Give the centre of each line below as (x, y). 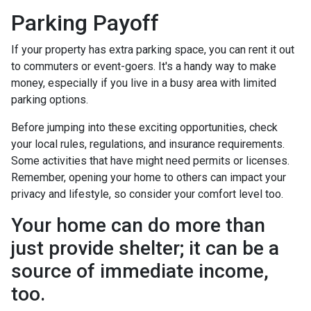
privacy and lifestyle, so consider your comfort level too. (147, 194)
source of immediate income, (140, 271)
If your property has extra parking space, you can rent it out (153, 49)
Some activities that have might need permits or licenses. (150, 160)
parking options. (50, 99)
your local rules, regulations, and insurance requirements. (148, 144)
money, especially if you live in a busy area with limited (144, 83)
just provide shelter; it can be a (145, 248)
